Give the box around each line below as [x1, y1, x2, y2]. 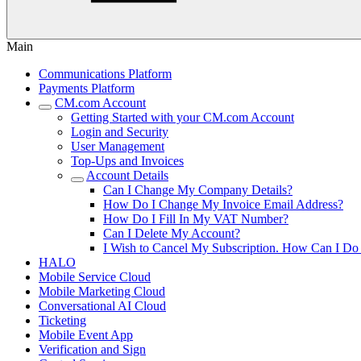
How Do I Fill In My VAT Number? [103, 212, 288, 226]
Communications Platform [39, 67, 172, 81]
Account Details [86, 168, 168, 182]
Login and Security [71, 125, 168, 139]
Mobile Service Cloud [39, 270, 151, 284]
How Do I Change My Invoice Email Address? [103, 197, 343, 211]
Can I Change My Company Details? [103, 183, 293, 197]
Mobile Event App [39, 328, 133, 342]
